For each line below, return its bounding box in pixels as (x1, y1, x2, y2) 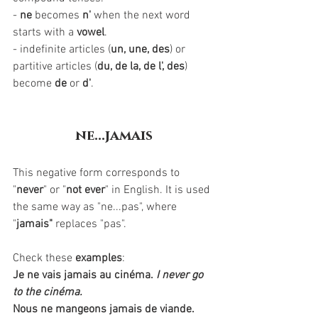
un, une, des (111, 43, 170, 57)
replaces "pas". (53, 217, 129, 231)
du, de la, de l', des (97, 60, 185, 74)
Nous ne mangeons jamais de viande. (13, 302, 194, 317)
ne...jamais (75, 126, 153, 145)
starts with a (13, 26, 77, 40)
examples (75, 251, 122, 265)
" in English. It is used (105, 183, 213, 197)
